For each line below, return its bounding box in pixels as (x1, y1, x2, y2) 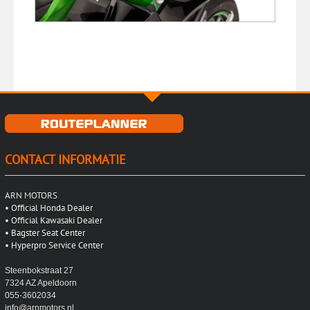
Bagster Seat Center (10, 227, 85, 239)
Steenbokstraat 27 (4, 266, 73, 276)
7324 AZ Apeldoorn (4, 278, 77, 289)
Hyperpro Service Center (10, 239, 103, 252)
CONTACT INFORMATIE (4, 152, 126, 168)
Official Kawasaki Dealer (10, 215, 102, 227)
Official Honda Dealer (10, 202, 93, 215)
